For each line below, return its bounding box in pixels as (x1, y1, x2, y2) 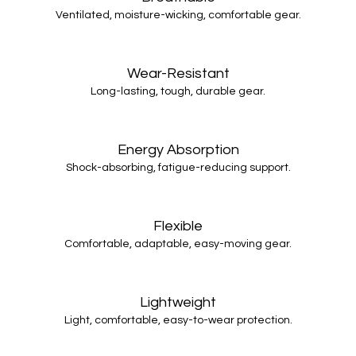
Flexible (153, 219, 203, 234)
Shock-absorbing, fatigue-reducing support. (65, 162, 291, 173)
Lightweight (140, 295, 216, 310)
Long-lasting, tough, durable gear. (91, 86, 265, 97)
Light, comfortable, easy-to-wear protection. (64, 315, 292, 326)
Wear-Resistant (126, 66, 230, 81)
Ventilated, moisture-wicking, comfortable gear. (55, 10, 301, 21)
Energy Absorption (117, 142, 239, 157)
